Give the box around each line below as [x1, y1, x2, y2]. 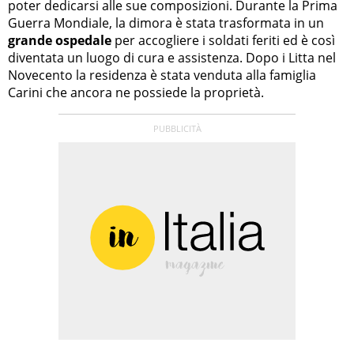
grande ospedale [8, 32, 111, 50]
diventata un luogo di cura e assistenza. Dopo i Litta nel [8, 49, 336, 67]
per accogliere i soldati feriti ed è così [111, 32, 335, 50]
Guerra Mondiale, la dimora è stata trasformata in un [8, 14, 324, 32]
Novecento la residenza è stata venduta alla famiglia [8, 66, 316, 85]
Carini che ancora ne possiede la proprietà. [8, 84, 264, 102]
